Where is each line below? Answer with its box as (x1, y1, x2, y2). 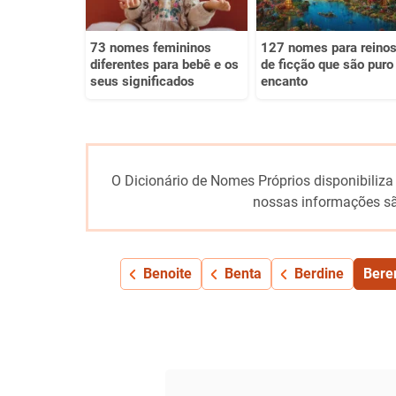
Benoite (142, 264, 192, 282)
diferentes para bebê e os (90, 56, 239, 72)
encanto (260, 72, 308, 89)
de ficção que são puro (260, 56, 393, 72)
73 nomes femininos (90, 39, 211, 56)
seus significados (90, 72, 194, 89)
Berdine (293, 264, 344, 282)
